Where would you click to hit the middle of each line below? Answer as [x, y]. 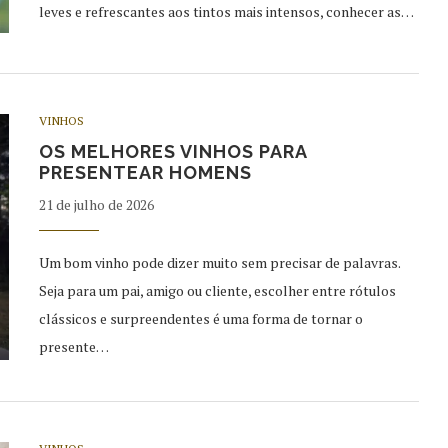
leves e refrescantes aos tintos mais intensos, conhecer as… [226, 11]
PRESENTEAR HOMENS [145, 172]
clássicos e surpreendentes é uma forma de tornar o [201, 318]
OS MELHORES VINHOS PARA [173, 151]
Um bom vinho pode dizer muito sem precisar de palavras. [219, 262]
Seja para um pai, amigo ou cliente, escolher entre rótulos [217, 290]
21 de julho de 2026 [96, 204]
